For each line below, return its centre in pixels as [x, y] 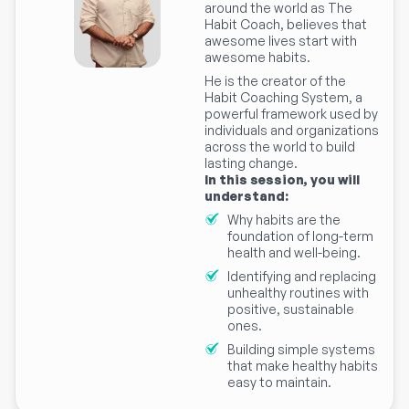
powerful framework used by [291, 114]
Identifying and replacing [302, 277]
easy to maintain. [279, 383]
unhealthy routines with [298, 293]
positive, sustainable [291, 309]
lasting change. [251, 163]
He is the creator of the [275, 81]
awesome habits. [257, 58]
